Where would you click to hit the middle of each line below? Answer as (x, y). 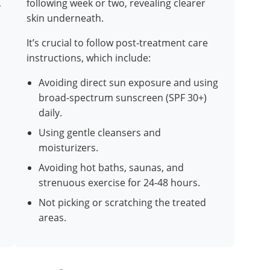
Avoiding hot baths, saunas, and (111, 168)
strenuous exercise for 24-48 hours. (119, 183)
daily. (50, 113)
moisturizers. (68, 148)
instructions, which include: (89, 58)
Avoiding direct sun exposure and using (128, 83)
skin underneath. (65, 18)
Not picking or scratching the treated (122, 203)
